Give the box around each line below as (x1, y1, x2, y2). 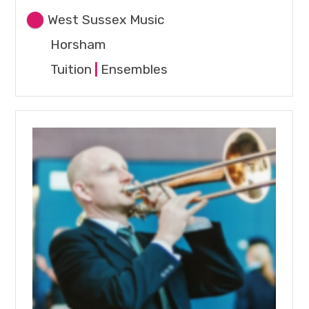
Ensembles (101, 61, 168, 78)
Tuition (50, 61, 92, 78)
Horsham (50, 37, 107, 53)
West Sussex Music (48, 12, 166, 28)
